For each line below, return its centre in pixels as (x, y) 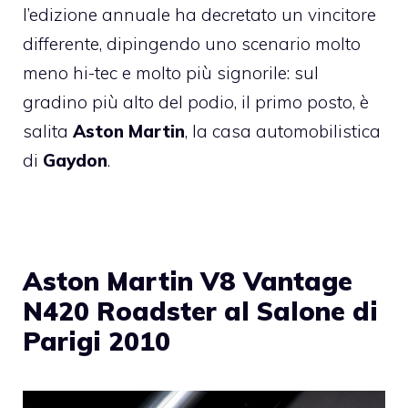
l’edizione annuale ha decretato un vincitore (199, 15)
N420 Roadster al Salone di (200, 311)
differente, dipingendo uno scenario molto (192, 44)
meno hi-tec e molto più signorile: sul (171, 73)
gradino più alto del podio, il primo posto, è (196, 102)
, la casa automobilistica (283, 132)
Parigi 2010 (97, 342)
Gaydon (75, 161)
